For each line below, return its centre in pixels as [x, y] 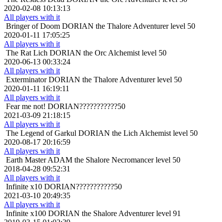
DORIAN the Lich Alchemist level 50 [138, 133]
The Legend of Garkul [41, 133]
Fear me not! [26, 107]
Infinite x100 [26, 214]
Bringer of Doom [33, 26]
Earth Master [26, 160]
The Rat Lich [27, 53]
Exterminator [26, 80]
